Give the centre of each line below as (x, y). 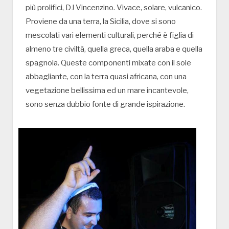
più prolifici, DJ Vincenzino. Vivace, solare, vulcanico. (114, 8)
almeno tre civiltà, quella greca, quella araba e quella (114, 49)
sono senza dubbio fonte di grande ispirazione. (105, 105)
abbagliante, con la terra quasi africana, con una (106, 77)
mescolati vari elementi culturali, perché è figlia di (110, 36)
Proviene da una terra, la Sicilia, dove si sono (101, 22)
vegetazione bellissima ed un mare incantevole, (107, 91)
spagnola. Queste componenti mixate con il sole (108, 63)
